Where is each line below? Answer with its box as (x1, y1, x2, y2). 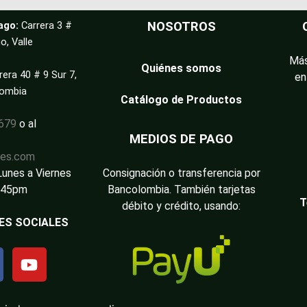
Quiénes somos (141, 62, 221, 75)
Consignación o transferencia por (102, 167, 260, 180)
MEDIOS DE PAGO (130, 132, 233, 147)
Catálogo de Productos (121, 93, 242, 107)
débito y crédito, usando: (122, 199, 241, 213)
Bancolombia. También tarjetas (107, 183, 256, 197)
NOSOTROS (147, 19, 216, 35)
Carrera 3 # (21, 19, 72, 32)
